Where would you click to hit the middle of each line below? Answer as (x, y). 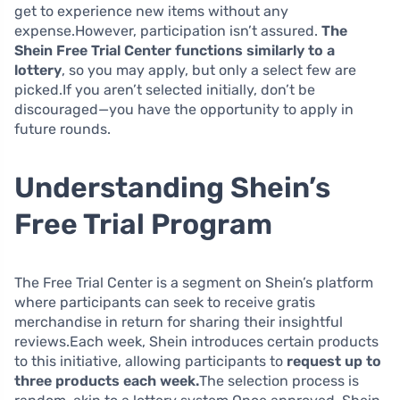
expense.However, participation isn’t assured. (168, 30)
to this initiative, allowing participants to (150, 361)
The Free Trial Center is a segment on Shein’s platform (194, 282)
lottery (38, 70)
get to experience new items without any (151, 11)
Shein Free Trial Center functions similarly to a (175, 50)
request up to (334, 361)
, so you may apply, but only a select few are (209, 70)
